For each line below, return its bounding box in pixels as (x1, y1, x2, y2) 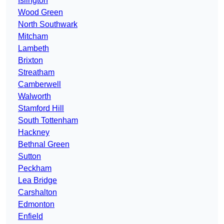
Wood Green (18, 8, 63, 17)
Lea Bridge (18, 176, 57, 185)
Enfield (18, 212, 43, 221)
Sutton (18, 152, 41, 161)
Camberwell (18, 80, 61, 89)
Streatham (18, 68, 54, 77)
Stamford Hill (18, 104, 64, 113)
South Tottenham (18, 116, 78, 125)
